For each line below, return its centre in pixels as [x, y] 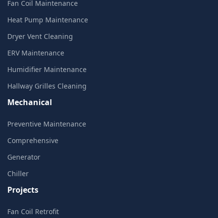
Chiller [18, 173]
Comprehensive [33, 140]
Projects [23, 190]
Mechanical [30, 102]
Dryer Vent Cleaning [40, 36]
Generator [24, 157]
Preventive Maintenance [47, 124]
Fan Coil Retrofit [33, 211]
